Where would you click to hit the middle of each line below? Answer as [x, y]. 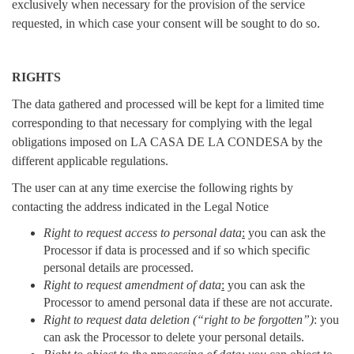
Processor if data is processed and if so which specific [177, 250]
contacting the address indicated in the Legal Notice [140, 206]
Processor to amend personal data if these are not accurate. [188, 302]
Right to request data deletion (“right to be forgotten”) [179, 319]
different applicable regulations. [90, 160]
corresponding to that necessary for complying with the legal [162, 122]
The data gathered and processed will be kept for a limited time [168, 104]
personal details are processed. [119, 267]
